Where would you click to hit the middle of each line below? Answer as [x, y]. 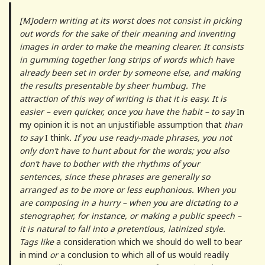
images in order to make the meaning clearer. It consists [131, 47]
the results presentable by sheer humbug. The [112, 86]
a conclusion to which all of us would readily [144, 255]
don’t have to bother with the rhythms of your [109, 164]
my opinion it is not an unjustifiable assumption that [120, 125]
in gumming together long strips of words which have [127, 60]
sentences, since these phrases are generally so [114, 177]
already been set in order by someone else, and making [130, 73]
